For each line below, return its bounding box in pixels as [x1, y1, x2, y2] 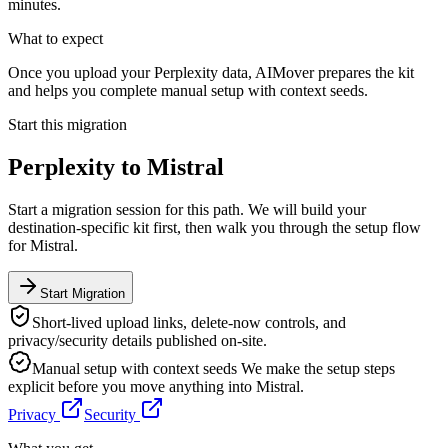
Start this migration [8, 115, 127, 133]
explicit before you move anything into [8, 377, 256, 395]
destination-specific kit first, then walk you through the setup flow [8, 218, 421, 236]
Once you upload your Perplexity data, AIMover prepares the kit [8, 63, 414, 81]
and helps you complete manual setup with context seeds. [8, 81, 368, 99]
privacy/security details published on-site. [8, 331, 267, 349]
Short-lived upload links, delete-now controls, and [32, 313, 346, 331]
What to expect [8, 29, 103, 47]
